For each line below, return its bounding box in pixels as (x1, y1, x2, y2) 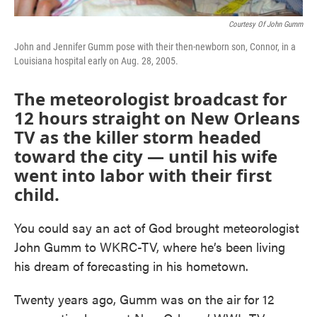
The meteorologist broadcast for (14, 87, 287, 111)
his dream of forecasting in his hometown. (14, 257, 248, 275)
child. (14, 183, 59, 207)
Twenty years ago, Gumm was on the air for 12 (14, 290, 274, 309)
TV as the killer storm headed (14, 125, 261, 149)
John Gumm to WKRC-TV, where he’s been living (14, 238, 285, 256)
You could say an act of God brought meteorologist (14, 219, 299, 237)
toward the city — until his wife (14, 144, 277, 168)
